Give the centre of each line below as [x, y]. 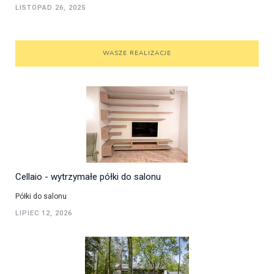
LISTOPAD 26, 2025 [50, 8]
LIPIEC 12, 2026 [44, 213]
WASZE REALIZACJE [137, 54]
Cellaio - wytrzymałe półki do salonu [88, 177]
